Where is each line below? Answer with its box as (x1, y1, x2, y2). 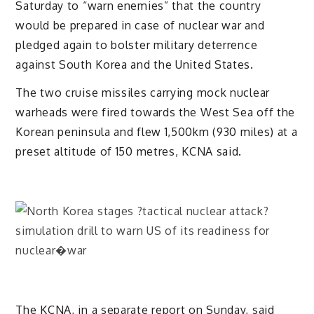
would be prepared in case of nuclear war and (15, 18, 265, 32)
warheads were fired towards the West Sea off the (15, 105, 296, 120)
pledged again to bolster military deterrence (15, 37, 258, 52)
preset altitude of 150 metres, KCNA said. (15, 144, 243, 159)
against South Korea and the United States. (15, 57, 254, 71)
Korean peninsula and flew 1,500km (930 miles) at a (15, 125, 298, 139)
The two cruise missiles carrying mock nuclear (15, 86, 270, 100)
